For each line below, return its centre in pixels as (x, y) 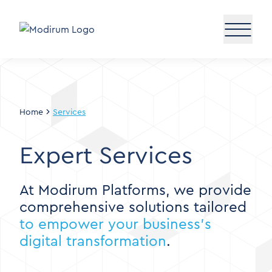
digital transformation (93, 241)
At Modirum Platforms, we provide (135, 190)
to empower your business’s (115, 224)
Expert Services (106, 155)
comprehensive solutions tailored (133, 207)
